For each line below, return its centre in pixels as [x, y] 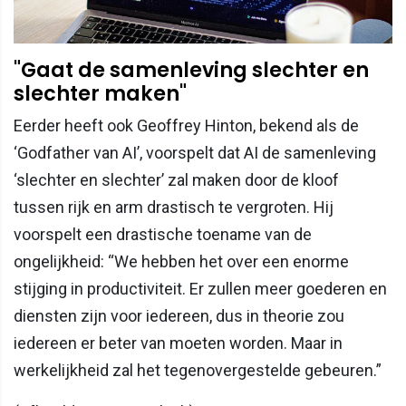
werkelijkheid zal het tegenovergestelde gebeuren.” [198, 370]
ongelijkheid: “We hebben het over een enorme [181, 261]
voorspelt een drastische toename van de [163, 234]
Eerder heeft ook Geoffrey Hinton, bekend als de [186, 125]
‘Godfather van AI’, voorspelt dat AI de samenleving [195, 152]
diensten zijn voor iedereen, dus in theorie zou [179, 315]
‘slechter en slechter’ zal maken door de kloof [176, 179]
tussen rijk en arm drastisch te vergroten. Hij [174, 207]
